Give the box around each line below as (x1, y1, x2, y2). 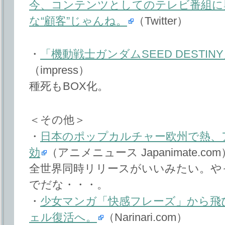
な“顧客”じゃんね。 (29, 14, 127, 27)
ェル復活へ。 (29, 210, 97, 223)
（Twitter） (134, 14, 188, 27)
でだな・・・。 (29, 178, 108, 191)
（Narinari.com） (103, 210, 187, 223)
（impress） (29, 64, 89, 77)
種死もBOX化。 (29, 80, 108, 93)
